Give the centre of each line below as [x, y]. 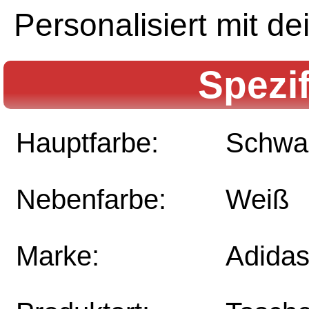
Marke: [58, 256]
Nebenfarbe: [91, 200]
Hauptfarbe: [87, 143]
